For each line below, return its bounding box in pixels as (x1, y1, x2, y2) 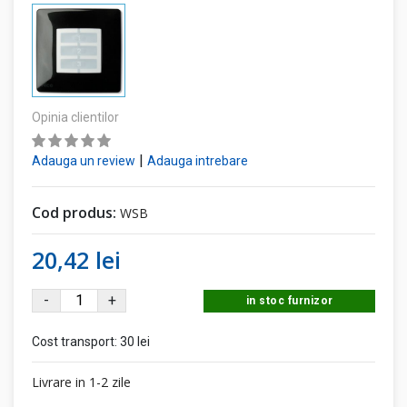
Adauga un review (32, 154, 135, 169)
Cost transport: (32, 334, 120, 350)
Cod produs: (32, 203, 116, 223)
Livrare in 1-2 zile (32, 373, 131, 392)
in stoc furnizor (245, 294, 333, 308)
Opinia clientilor (32, 110, 119, 125)
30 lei (120, 334, 150, 350)
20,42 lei (32, 244, 121, 276)
